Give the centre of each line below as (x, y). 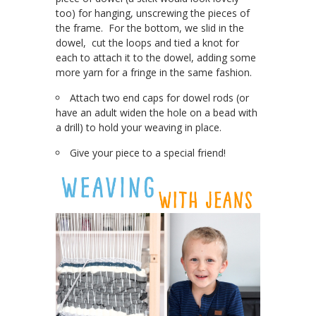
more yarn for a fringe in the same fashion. (154, 73)
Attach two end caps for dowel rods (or (159, 98)
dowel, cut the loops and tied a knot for (147, 43)
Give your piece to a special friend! (148, 153)
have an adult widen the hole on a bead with (157, 113)
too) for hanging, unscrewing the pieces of (153, 13)
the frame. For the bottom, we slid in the (150, 28)
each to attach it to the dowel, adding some (156, 58)
